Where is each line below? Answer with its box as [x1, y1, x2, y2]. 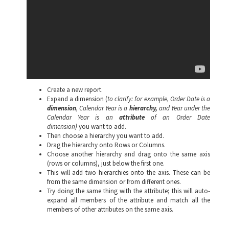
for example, [134, 94, 170, 103]
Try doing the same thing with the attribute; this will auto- [47, 186, 210, 195]
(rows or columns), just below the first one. [47, 158, 165, 168]
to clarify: [107, 94, 133, 103]
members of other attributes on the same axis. [47, 204, 173, 214]
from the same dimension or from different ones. [47, 177, 182, 186]
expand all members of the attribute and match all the [47, 195, 210, 204]
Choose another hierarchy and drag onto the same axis [47, 149, 210, 158]
